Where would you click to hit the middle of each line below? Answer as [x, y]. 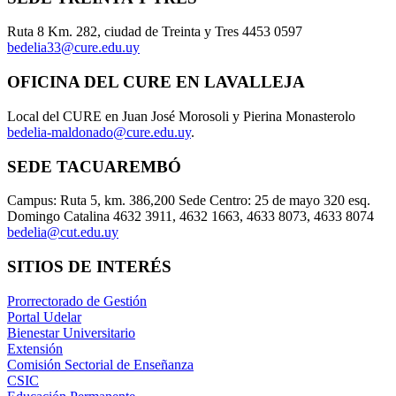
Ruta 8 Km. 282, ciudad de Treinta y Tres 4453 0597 [155, 32]
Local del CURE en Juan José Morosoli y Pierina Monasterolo [181, 116]
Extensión [35, 348]
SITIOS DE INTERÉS [89, 267]
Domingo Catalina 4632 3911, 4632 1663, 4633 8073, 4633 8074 [190, 217]
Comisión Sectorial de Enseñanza [100, 364]
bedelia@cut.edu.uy [63, 232]
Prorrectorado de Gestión [77, 301]
